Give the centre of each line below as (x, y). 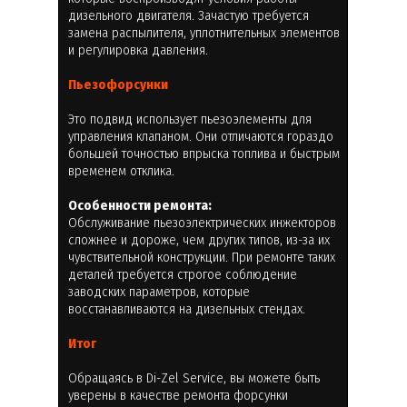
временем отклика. (121, 170)
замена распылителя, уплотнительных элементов (204, 32)
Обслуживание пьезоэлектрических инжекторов (202, 222)
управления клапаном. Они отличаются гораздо (201, 136)
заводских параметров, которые (159, 291)
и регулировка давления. (138, 50)
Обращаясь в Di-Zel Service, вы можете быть (194, 377)
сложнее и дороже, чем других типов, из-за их (199, 239)
